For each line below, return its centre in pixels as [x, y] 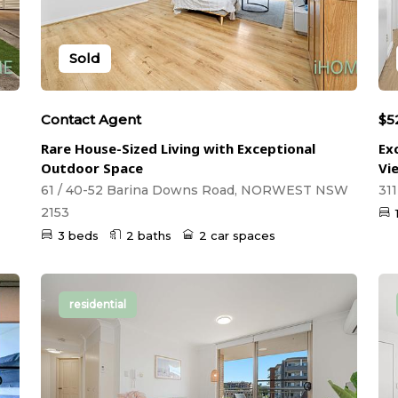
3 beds [78, 235]
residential [98, 304]
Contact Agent [91, 119]
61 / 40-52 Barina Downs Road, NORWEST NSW [195, 190]
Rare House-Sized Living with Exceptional [178, 148]
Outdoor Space [92, 167]
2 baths [149, 235]
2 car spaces [237, 235]
